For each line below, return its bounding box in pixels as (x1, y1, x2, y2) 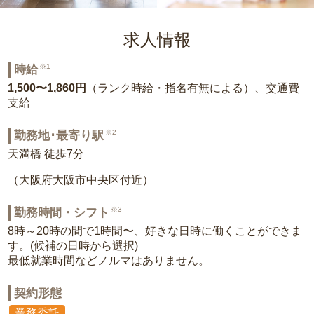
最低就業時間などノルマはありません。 (8, 254, 210, 266)
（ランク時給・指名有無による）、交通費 (86, 82, 300, 94)
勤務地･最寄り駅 (14, 129, 104, 142)
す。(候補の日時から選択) (8, 240, 139, 252)
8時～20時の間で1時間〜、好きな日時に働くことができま (8, 225, 303, 237)
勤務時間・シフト (14, 206, 110, 219)
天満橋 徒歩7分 (8, 148, 85, 160)
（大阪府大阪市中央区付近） (8, 174, 154, 186)
